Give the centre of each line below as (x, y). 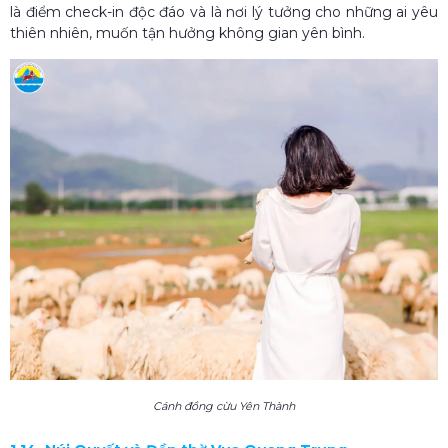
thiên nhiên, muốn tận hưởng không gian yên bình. (187, 32)
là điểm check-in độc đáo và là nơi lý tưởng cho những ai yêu (224, 11)
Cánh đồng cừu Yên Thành (224, 405)
